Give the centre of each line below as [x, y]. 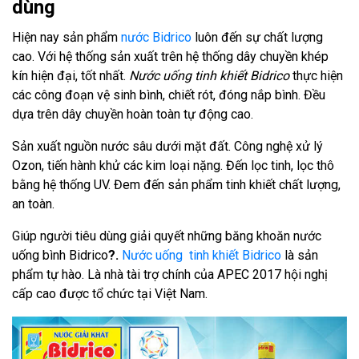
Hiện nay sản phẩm [67, 37]
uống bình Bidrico [60, 255]
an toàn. [33, 204]
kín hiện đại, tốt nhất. [71, 75]
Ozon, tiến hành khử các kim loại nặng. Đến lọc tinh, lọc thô [173, 165]
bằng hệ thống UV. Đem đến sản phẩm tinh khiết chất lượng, [176, 184]
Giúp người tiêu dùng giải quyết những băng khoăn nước [167, 236]
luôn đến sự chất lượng [257, 37]
